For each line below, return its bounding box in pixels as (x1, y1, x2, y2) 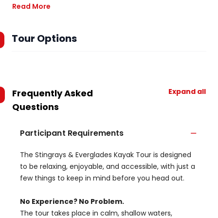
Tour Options (12, 32, 77, 45)
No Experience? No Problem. (20, 197, 124, 206)
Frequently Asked (12, 87, 93, 99)
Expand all (168, 87, 206, 96)
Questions (12, 101, 59, 113)
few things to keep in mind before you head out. (20, 173, 184, 183)
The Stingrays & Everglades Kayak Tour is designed (20, 150, 191, 160)
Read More (12, 1, 51, 11)
